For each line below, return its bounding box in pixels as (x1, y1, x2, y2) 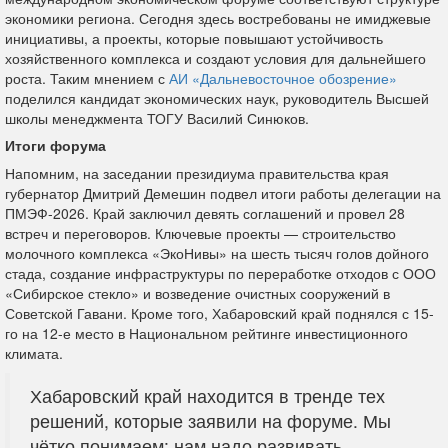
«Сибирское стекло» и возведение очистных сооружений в (5, 282, 390, 303)
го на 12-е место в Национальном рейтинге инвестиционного (5, 322, 408, 343)
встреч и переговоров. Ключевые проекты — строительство (5, 222, 396, 243)
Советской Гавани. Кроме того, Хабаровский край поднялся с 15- (5, 302, 434, 323)
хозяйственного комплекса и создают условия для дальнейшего (5, 47, 426, 68)
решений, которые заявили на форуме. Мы (30, 407, 391, 433)
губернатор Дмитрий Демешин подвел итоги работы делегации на (5, 182, 441, 203)
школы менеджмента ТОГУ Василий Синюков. (5, 107, 309, 128)
